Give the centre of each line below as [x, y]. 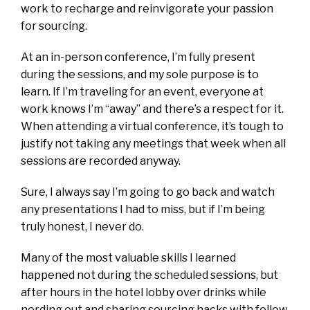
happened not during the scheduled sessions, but [149, 275]
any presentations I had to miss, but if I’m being [143, 209]
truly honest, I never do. [83, 226]
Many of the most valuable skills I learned [128, 257]
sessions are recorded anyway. [101, 161]
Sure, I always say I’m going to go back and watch [148, 192]
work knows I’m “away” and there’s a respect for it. [152, 109]
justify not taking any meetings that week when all [153, 143]
